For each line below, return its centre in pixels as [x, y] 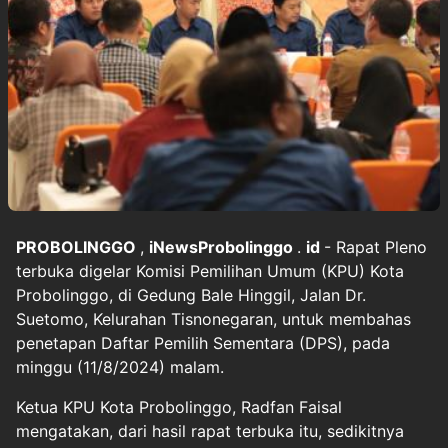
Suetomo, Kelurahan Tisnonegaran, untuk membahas [213, 319]
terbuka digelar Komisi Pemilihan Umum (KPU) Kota [210, 271]
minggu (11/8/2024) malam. [120, 367]
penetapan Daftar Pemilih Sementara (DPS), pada [203, 343]
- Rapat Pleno [375, 247]
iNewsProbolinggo [223, 247]
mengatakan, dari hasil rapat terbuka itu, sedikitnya [210, 431]
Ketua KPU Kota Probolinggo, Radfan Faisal [179, 407]
